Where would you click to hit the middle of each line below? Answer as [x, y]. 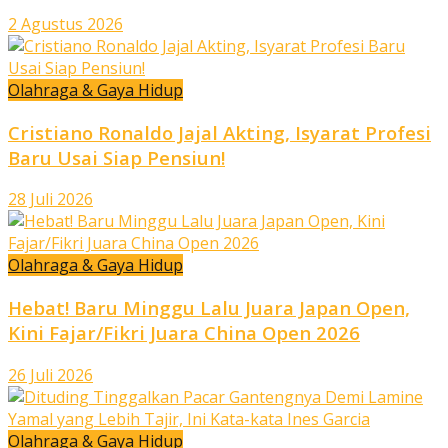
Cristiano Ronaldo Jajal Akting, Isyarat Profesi [219, 132]
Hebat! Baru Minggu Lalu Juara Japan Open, [209, 308]
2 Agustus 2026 [65, 23]
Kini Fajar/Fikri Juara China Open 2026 [184, 333]
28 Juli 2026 [50, 199]
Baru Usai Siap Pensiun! [116, 157]
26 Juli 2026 [50, 374]
